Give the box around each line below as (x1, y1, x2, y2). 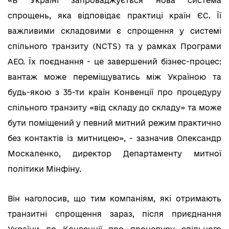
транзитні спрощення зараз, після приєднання (8, 209, 221, 218)
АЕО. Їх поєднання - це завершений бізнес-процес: (8, 57, 221, 66)
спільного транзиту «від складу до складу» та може (8, 103, 221, 112)
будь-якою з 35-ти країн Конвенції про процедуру (8, 87, 221, 97)
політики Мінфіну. (8, 164, 81, 173)
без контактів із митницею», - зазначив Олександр (8, 133, 221, 143)
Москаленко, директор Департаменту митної (8, 149, 221, 158)
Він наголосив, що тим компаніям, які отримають (8, 194, 221, 203)
